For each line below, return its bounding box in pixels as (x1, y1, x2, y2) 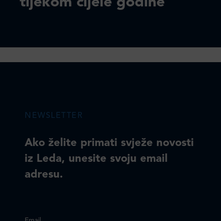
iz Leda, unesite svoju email (25, 153, 168, 164)
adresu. (25, 169, 63, 180)
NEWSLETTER (25, 112, 83, 120)
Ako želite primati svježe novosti (25, 138, 194, 148)
